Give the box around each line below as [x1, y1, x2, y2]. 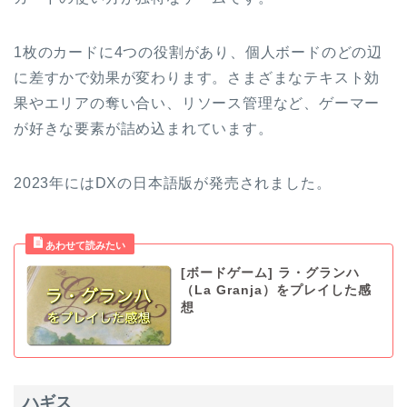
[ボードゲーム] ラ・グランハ [180, 265, 360, 280]
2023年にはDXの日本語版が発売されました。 [14, 174, 332, 191]
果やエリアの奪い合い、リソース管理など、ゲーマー [14, 94, 381, 111]
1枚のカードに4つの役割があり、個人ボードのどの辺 [14, 44, 382, 60]
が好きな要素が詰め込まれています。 [14, 120, 273, 136]
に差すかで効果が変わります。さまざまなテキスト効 [14, 69, 381, 85]
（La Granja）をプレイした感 [180, 283, 372, 297]
